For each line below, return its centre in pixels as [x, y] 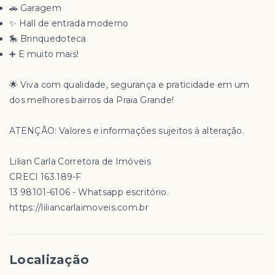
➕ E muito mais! [44, 54]
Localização [49, 259]
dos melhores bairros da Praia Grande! [92, 100]
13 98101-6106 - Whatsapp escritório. [89, 192]
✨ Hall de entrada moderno [69, 23]
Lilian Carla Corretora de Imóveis [80, 161]
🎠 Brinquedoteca [48, 38]
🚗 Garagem [35, 8]
